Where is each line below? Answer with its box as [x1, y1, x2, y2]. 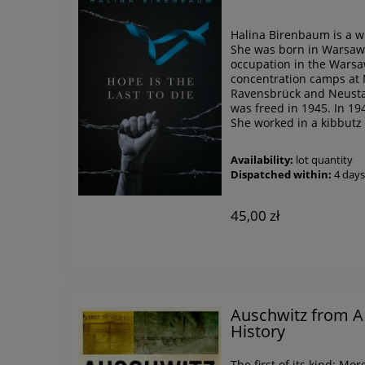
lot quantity [296, 152, 354, 167]
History [231, 319, 286, 342]
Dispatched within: [231, 167, 332, 182]
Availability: [231, 152, 294, 167]
